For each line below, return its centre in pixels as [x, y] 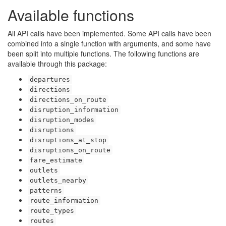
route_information [64, 201]
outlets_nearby [58, 180]
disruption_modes [62, 120]
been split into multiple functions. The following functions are [103, 53]
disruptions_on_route [70, 150]
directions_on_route [68, 100]
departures [50, 79]
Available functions [71, 15]
